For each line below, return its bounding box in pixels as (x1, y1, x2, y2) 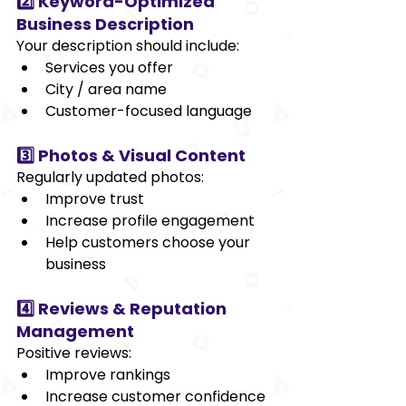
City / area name (45, 78, 167, 100)
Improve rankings (45, 363, 170, 385)
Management (16, 319, 134, 343)
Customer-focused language (45, 100, 252, 121)
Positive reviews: (16, 342, 131, 363)
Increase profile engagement (45, 209, 255, 231)
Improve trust (45, 188, 144, 209)
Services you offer (45, 56, 173, 78)
